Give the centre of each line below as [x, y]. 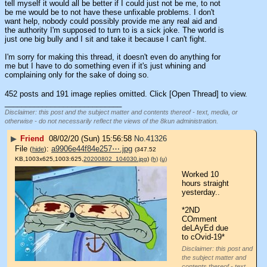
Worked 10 [200, 174]
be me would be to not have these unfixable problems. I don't [110, 12]
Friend [32, 138]
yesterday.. [201, 192]
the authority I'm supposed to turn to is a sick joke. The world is [114, 30]
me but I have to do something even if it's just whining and [105, 66]
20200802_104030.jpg [115, 159]
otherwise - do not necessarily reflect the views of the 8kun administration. [111, 121]
